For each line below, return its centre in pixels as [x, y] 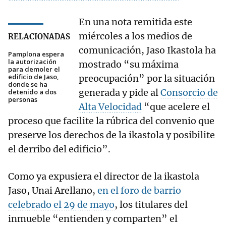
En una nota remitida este [135, 22]
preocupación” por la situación [147, 79]
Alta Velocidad [110, 107]
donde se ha [28, 84]
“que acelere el [176, 107]
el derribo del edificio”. [59, 149]
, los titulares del [151, 205]
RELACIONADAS [39, 37]
